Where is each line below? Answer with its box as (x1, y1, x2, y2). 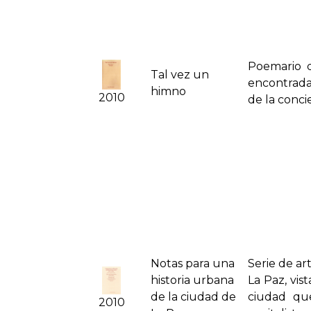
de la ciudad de (151, 290, 236, 304)
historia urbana (151, 274, 234, 287)
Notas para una (151, 257, 235, 271)
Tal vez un (151, 68, 209, 82)
